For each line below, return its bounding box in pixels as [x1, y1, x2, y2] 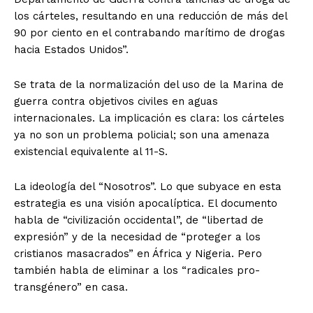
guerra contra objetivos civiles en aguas [14, 95, 218, 108]
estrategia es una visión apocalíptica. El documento [14, 197, 277, 210]
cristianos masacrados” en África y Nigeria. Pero [14, 247, 262, 261]
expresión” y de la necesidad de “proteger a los [14, 231, 261, 244]
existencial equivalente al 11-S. [14, 145, 168, 159]
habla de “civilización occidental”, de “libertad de [14, 214, 263, 227]
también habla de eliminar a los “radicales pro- [14, 264, 260, 277]
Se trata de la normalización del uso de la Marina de [14, 78, 284, 92]
